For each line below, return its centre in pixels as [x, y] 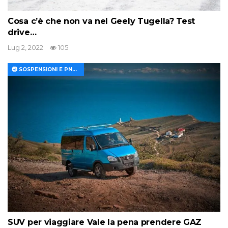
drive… [22, 32]
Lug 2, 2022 [25, 47]
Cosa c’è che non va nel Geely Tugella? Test [102, 21]
